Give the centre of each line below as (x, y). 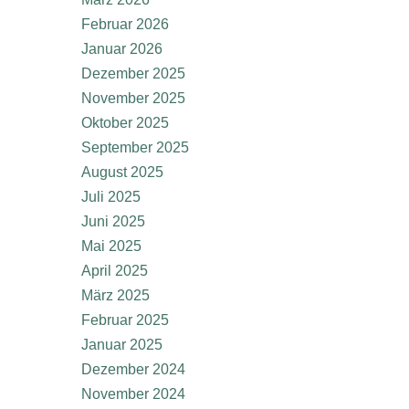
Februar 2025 (125, 320)
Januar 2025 (122, 345)
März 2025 (115, 295)
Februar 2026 (125, 24)
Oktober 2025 (125, 123)
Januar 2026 (122, 49)
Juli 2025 (111, 197)
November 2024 (133, 394)
